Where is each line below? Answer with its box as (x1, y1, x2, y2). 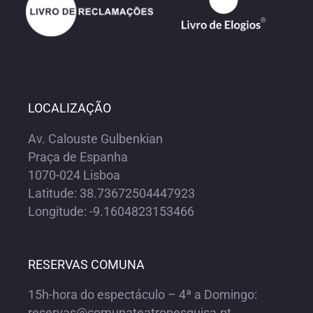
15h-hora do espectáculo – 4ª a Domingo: (27, 287, 257, 303)
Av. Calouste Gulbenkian (27, 131, 163, 146)
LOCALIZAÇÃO (27, 101, 111, 116)
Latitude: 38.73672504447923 (27, 185, 195, 201)
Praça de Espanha (27, 149, 128, 164)
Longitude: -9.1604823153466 (27, 203, 194, 219)
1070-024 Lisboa (27, 167, 120, 182)
